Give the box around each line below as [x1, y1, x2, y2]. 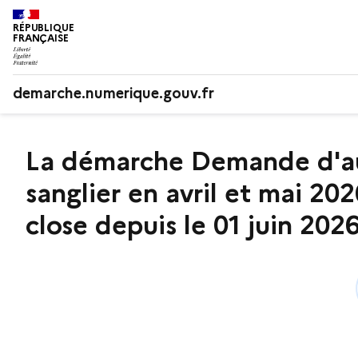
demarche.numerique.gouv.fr [13, 84, 214, 102]
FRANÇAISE [13, 32, 69, 44]
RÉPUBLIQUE [13, 22, 74, 34]
